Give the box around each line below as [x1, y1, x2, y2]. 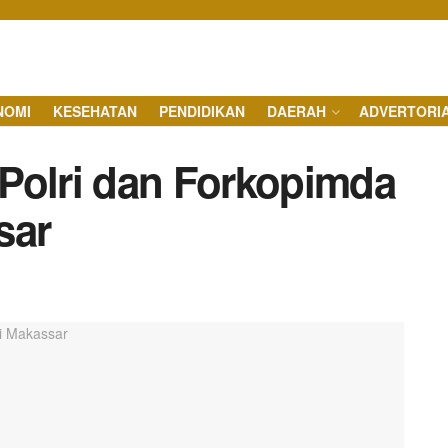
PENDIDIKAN [159, 101, 245, 121]
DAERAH [267, 101, 326, 121]
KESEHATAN [53, 101, 137, 121]
